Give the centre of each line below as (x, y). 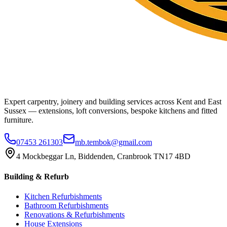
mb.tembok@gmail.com (113, 142)
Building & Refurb (36, 176)
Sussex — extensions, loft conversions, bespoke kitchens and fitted (111, 111)
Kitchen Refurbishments (63, 196)
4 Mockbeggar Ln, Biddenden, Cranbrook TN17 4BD (103, 157)
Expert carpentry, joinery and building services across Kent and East (113, 102)
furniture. (19, 120)
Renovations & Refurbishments (74, 214)
